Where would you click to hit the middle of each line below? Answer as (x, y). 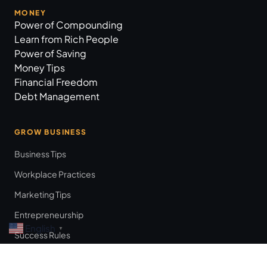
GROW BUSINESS (51, 132)
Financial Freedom (56, 82)
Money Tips (40, 68)
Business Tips (40, 154)
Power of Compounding (69, 25)
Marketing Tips (43, 194)
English (40, 228)
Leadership (36, 255)
